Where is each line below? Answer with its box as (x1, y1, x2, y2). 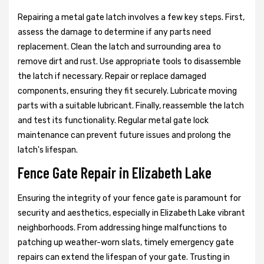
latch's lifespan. (18, 145, 78, 156)
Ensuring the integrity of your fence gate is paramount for (18, 193, 241, 204)
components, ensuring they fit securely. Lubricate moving (18, 86, 237, 97)
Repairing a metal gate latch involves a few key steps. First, (18, 12, 245, 23)
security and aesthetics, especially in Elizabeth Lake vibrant (18, 208, 245, 219)
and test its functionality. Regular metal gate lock (18, 115, 209, 126)
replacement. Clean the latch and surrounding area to (18, 42, 221, 52)
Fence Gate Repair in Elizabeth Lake (18, 163, 212, 182)
